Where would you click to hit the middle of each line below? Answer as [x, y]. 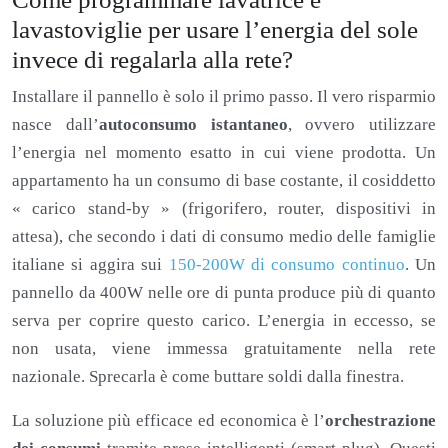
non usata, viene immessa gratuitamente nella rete [224, 349]
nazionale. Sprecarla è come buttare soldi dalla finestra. [208, 377]
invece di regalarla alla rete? [152, 60]
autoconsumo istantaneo [193, 125]
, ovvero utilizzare [361, 125]
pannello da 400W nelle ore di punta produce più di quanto [224, 293]
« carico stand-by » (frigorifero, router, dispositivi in [224, 209]
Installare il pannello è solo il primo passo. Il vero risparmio [224, 97]
